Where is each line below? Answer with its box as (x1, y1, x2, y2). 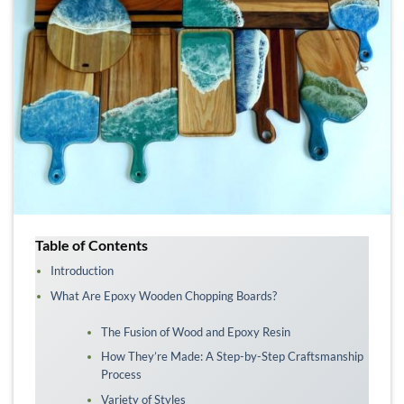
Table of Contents (35, 237, 148, 254)
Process (100, 367, 142, 382)
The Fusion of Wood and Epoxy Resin (100, 324, 290, 339)
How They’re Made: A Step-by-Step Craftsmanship (100, 349, 363, 364)
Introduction (50, 263, 114, 279)
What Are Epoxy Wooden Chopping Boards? (50, 289, 277, 304)
